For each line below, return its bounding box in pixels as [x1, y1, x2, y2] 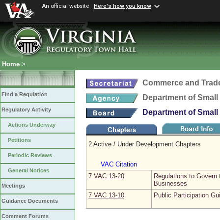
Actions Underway [8, 122, 55, 128]
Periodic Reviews [8, 152, 52, 159]
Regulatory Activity [1, 107, 51, 113]
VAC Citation [101, 161, 137, 168]
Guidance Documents [1, 198, 58, 204]
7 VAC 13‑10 [88, 192, 124, 199]
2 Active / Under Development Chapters [88, 140, 201, 148]
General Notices [8, 167, 49, 174]
